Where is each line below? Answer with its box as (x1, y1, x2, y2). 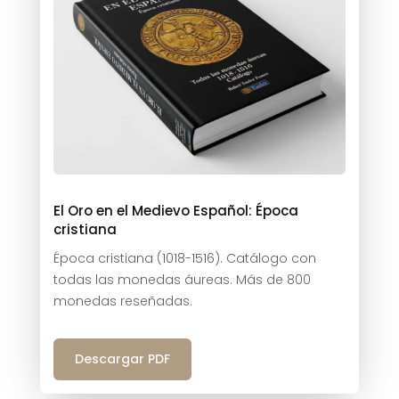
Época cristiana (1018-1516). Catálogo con (53, 248, 316, 267)
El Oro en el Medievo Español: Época (53, 200, 298, 220)
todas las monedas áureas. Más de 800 (53, 270, 311, 289)
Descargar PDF (74, 349, 170, 368)
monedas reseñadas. (53, 291, 192, 310)
